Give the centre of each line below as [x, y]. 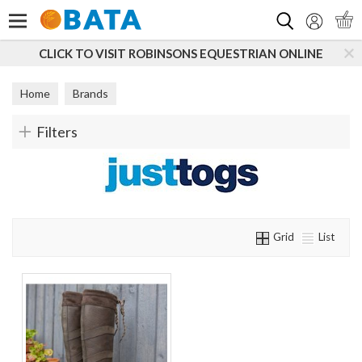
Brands [91, 93]
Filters [57, 132]
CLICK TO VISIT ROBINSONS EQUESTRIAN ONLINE [181, 53]
